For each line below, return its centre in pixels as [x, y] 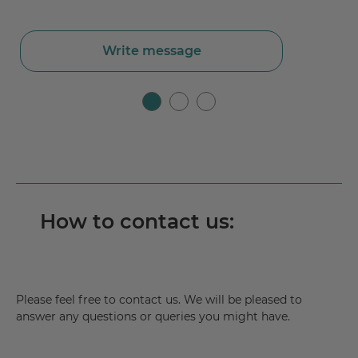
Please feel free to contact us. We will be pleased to [159, 300]
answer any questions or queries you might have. [153, 317]
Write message [151, 51]
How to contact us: [137, 222]
